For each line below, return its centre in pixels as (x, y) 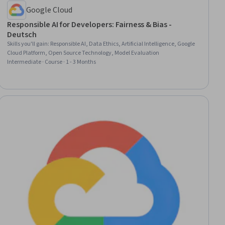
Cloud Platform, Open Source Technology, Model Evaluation (83, 53)
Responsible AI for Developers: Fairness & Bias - (89, 25)
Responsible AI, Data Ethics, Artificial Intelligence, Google (123, 44)
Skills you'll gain (28, 44)
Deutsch (22, 35)
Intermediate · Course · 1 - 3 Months (52, 62)
